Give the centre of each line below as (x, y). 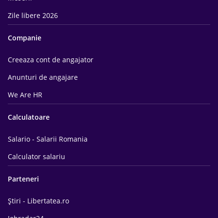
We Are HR (25, 95)
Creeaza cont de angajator (51, 60)
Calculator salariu (36, 156)
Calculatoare (29, 117)
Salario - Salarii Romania (48, 139)
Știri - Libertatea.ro (38, 201)
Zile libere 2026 (33, 15)
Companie (25, 38)
